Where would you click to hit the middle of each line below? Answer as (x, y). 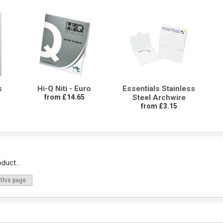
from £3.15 (159, 106)
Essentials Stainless (159, 89)
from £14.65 (64, 97)
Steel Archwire (159, 98)
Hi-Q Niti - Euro (64, 89)
